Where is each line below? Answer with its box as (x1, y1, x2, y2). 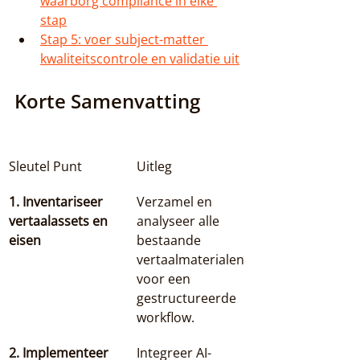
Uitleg (137, 157, 172, 175)
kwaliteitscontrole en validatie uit (40, 50, 239, 67)
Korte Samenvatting (14, 88, 200, 114)
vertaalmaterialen (137, 251, 247, 268)
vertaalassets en (9, 212, 111, 230)
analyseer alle (137, 212, 223, 230)
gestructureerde (137, 289, 239, 307)
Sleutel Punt (9, 157, 82, 175)
